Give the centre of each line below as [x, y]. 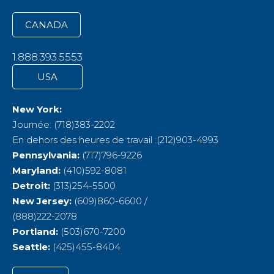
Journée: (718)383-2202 [64, 125]
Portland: [35, 232]
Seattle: [31, 247]
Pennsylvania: [46, 155]
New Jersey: [42, 201]
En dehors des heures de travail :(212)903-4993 [115, 140]
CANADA [46, 25]
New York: [37, 109]
